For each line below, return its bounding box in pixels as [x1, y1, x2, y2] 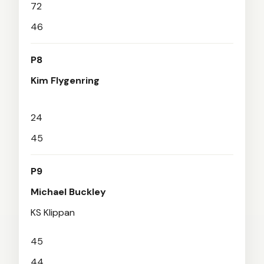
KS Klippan [31, 206, 75, 219]
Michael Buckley [31, 186, 106, 198]
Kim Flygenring [31, 74, 100, 87]
